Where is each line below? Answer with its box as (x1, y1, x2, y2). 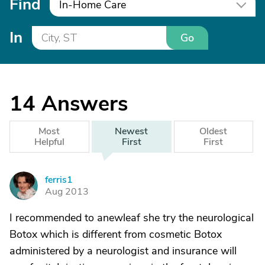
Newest (115, 125, 148, 138)
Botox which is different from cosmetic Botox (9, 227, 222, 241)
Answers (41, 89, 128, 118)
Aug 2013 (45, 185, 89, 198)
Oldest (199, 125, 228, 138)
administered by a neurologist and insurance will (9, 244, 237, 258)
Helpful (34, 135, 64, 148)
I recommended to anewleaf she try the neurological (9, 211, 254, 225)
